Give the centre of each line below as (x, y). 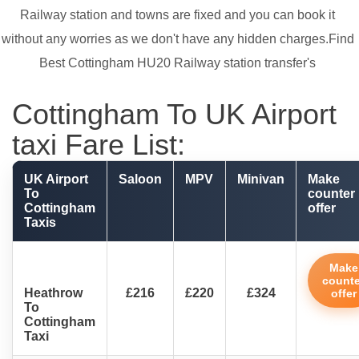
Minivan (261, 179)
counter (331, 194)
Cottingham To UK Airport (174, 115)
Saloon (140, 179)
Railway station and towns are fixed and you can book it (177, 15)
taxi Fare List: (99, 145)
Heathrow (53, 293)
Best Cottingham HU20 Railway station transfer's (177, 63)
